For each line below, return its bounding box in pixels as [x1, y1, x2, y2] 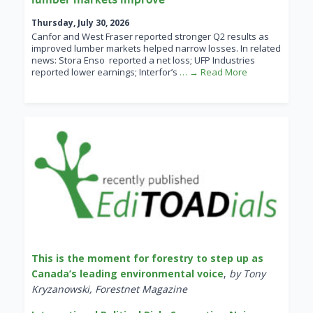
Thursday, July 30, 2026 [31, 17, 129, 29]
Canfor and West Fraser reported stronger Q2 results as [31, 30, 269, 43]
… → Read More [180, 66, 247, 79]
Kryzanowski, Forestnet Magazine [31, 282, 187, 296]
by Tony [229, 267, 265, 281]
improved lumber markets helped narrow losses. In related [31, 42, 281, 55]
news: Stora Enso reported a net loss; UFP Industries [31, 54, 255, 67]
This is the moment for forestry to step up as [31, 252, 263, 265]
